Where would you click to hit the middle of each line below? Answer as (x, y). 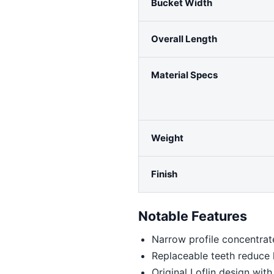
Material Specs (185, 75)
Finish (165, 174)
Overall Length (184, 39)
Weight (168, 138)
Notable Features (193, 216)
